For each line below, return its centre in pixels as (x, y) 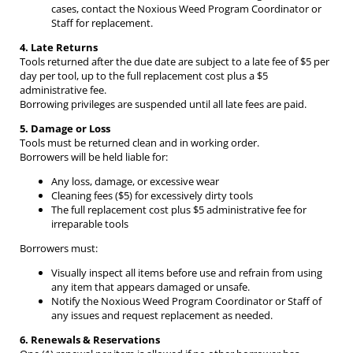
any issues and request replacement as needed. (162, 316)
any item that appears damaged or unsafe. (150, 287)
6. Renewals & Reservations (90, 340)
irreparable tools (90, 224)
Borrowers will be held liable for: (94, 157)
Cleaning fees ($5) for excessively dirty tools (152, 196)
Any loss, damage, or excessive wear (135, 182)
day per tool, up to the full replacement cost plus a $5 (144, 76)
